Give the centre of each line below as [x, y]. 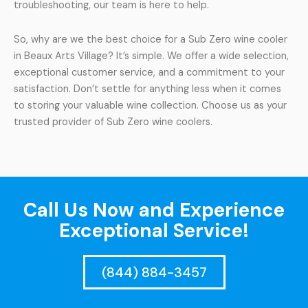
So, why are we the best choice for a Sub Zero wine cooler [151, 39]
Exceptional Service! [154, 230]
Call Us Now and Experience [154, 210]
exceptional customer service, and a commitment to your [149, 72]
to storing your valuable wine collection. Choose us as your [150, 105]
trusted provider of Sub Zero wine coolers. [113, 122]
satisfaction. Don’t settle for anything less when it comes [147, 89]
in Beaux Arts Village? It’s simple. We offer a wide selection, [151, 56]
